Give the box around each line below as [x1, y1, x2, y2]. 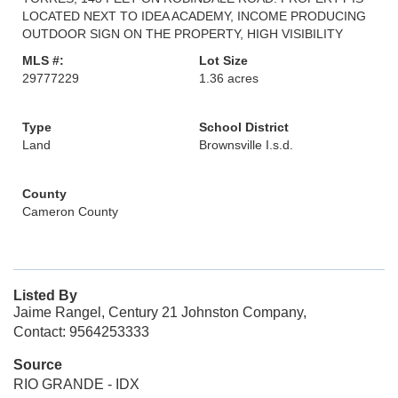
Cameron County [22, 204, 118, 219]
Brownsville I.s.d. [199, 138, 293, 152]
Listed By [13, 288, 77, 303]
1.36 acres [199, 71, 259, 85]
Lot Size [199, 53, 248, 68]
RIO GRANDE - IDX [13, 377, 139, 392]
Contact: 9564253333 [13, 324, 149, 339]
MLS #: [22, 53, 64, 68]
